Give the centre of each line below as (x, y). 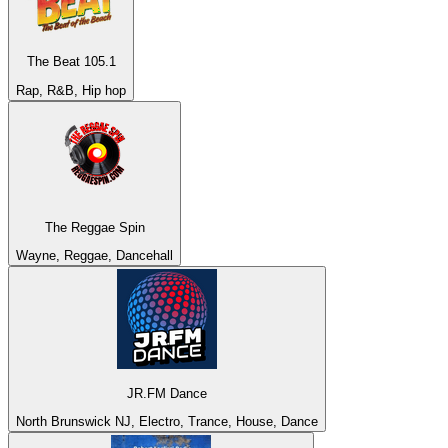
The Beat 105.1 (71, 62)
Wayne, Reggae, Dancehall (94, 256)
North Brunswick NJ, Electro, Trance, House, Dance (167, 421)
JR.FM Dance (167, 393)
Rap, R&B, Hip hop (71, 90)
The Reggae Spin (94, 227)
